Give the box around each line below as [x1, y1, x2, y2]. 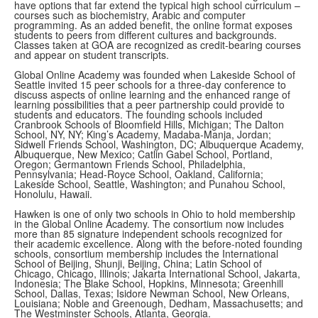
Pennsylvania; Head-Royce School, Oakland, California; [14, 167, 263, 182]
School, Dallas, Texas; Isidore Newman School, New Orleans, [14, 286, 290, 301]
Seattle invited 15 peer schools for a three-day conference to [14, 77, 286, 92]
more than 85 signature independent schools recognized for [14, 226, 283, 241]
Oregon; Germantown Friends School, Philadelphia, [14, 157, 246, 172]
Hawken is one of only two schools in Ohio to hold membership [14, 207, 295, 221]
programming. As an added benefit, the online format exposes [14, 18, 292, 33]
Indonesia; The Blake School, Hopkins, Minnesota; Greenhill [14, 276, 283, 291]
